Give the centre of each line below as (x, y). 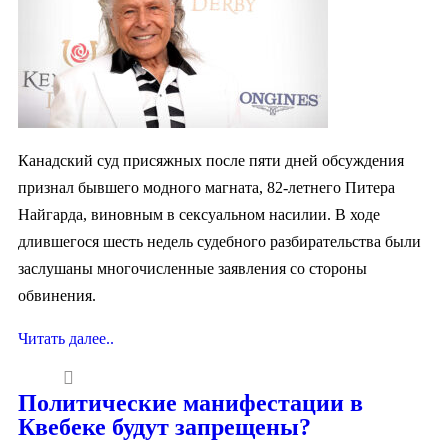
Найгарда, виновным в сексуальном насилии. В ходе (199, 214)
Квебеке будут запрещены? (164, 426)
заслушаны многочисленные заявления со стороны (192, 268)
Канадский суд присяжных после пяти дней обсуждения (211, 160)
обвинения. (57, 295)
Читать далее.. (66, 338)
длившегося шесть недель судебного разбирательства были (219, 241)
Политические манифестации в (190, 402)
